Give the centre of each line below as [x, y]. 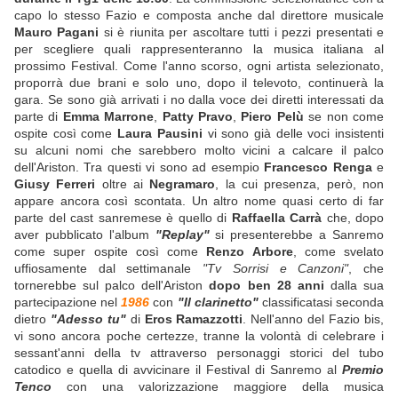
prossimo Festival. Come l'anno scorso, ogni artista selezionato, [199, 66]
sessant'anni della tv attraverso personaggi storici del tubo [199, 353]
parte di [39, 117]
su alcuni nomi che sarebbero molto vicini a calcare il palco [199, 151]
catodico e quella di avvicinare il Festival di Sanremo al [178, 370]
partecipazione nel [68, 302]
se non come [344, 117]
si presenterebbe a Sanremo [297, 235]
